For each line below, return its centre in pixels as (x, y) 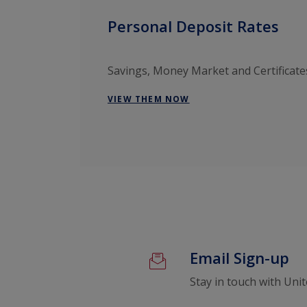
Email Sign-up (240, 257)
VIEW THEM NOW (149, 99)
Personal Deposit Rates (193, 26)
